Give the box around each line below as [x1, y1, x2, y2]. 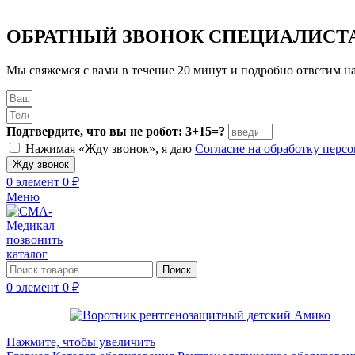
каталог [6, 246, 48, 261]
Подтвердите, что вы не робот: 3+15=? [6, 124, 225, 138]
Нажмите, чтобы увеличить [6, 334, 155, 349]
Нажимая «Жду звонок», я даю [25, 141, 195, 155]
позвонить [6, 232, 63, 246]
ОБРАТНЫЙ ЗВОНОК [6, 25, 204, 47]
